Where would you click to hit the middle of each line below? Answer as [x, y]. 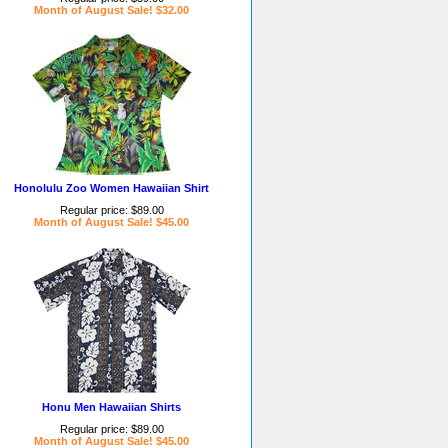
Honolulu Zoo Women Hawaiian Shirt [111, 188]
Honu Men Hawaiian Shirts [111, 407]
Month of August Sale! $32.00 [111, 10]
